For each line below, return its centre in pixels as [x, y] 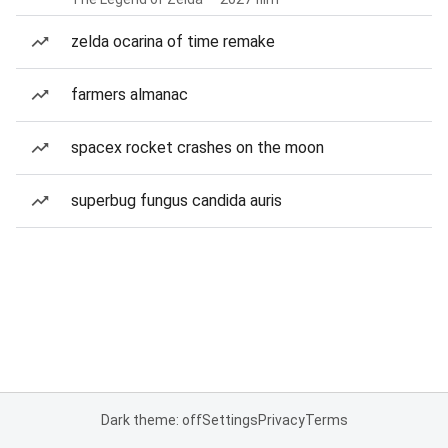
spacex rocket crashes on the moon [197, 147]
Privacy [281, 420]
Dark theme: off [151, 420]
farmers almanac [129, 94]
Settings [229, 420]
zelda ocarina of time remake [173, 41]
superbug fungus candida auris [176, 200]
